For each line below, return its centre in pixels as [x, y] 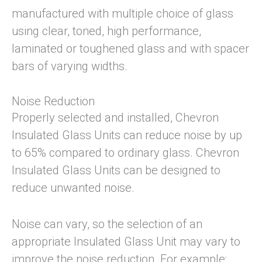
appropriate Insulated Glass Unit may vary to [126, 242]
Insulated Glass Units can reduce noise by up [127, 135]
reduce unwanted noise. [73, 188]
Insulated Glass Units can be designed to [116, 170]
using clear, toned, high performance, [106, 31]
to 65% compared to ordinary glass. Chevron [125, 153]
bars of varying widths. [70, 66]
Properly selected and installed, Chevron [115, 118]
